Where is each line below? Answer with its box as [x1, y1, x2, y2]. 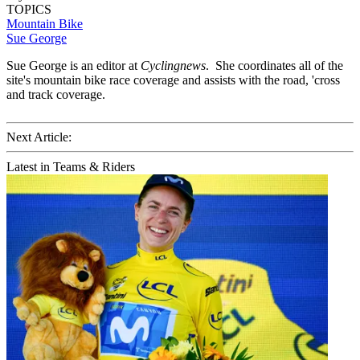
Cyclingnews [141, 58, 206, 72]
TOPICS [6, 2, 51, 16]
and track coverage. [6, 87, 105, 101]
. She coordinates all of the [206, 58, 343, 72]
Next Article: [6, 129, 72, 144]
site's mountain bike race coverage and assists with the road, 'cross [6, 72, 340, 87]
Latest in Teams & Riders [6, 159, 135, 174]
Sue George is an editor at [6, 58, 141, 72]
